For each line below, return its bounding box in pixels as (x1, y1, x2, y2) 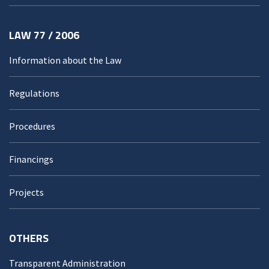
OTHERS (9, 229, 49, 246)
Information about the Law (9, 53, 121, 66)
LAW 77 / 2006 (9, 26, 79, 43)
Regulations (9, 86, 59, 99)
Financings (9, 153, 53, 165)
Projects (9, 186, 44, 198)
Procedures (9, 119, 55, 132)
